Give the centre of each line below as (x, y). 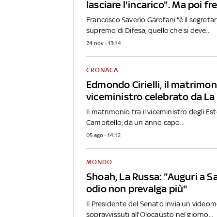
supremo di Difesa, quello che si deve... (148, 30)
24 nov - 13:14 (104, 43)
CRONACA (102, 70)
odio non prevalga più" (137, 188)
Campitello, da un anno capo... (135, 122)
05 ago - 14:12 (103, 135)
